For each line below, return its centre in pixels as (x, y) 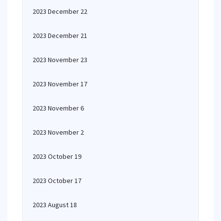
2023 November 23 (60, 60)
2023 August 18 (55, 205)
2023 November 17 (60, 84)
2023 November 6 (58, 108)
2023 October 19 (57, 156)
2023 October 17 (57, 181)
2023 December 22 (60, 11)
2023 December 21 (60, 36)
